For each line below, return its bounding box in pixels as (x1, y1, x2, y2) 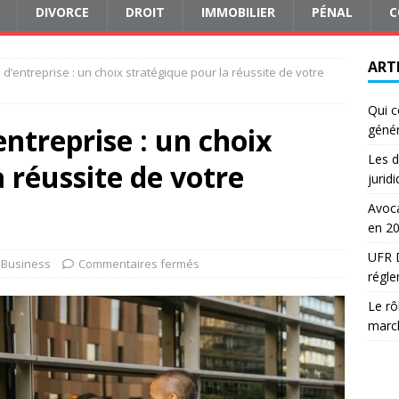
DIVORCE (36, 4, 89, 20)
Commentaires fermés (78, 256, 199, 272)
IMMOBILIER (201, 4, 275, 20)
